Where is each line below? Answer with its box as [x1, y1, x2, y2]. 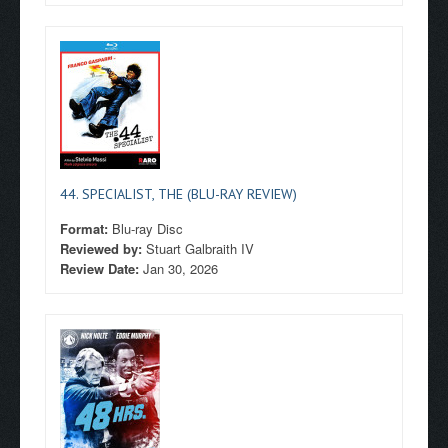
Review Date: [60, 259, 143, 278]
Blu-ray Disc [112, 219, 183, 238]
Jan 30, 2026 [143, 259, 218, 278]
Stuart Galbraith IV [146, 239, 254, 258]
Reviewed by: [60, 239, 146, 258]
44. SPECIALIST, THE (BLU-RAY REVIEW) [60, 185, 297, 203]
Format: [60, 219, 112, 238]
